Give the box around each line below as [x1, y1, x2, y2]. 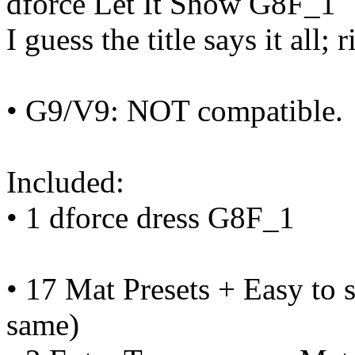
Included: [6, 165, 124, 200]
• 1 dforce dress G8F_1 [6, 200, 295, 235]
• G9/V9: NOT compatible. [6, 94, 343, 128]
